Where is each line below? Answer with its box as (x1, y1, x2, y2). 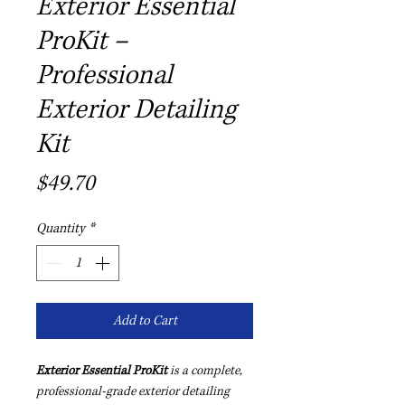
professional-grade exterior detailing (36, 382, 230, 400)
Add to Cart (112, 311, 177, 329)
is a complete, (167, 362, 242, 379)
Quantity (36, 219, 85, 237)
